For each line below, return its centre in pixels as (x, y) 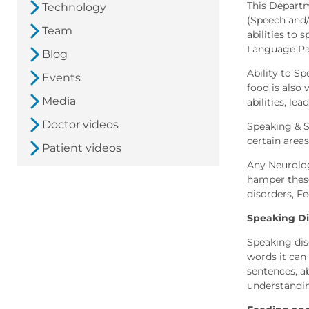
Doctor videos (80, 125)
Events (61, 78)
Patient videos (82, 148)
